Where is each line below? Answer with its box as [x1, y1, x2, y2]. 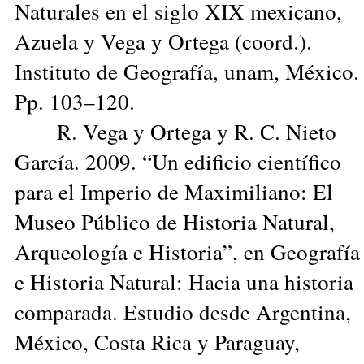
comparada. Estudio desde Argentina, [15, 296, 351, 327]
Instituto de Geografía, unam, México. [15, 55, 359, 86]
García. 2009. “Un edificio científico [15, 145, 341, 176]
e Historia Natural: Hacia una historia [15, 266, 353, 297]
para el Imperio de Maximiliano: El [15, 175, 333, 206]
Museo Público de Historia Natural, [15, 206, 335, 236]
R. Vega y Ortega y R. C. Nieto [15, 115, 336, 146]
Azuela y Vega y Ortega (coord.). [15, 25, 312, 56]
